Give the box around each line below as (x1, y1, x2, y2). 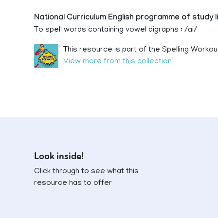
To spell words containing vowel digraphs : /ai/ (34, 26, 197, 35)
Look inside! (34, 150, 84, 162)
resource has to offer (34, 179, 112, 188)
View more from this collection (63, 57, 172, 66)
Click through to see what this (34, 167, 139, 176)
